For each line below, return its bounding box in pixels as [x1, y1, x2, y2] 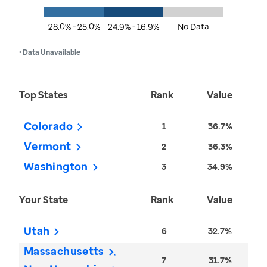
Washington [24, 159, 88, 174]
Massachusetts [24, 244, 104, 259]
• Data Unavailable [19, 47, 80, 58]
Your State [19, 193, 68, 207]
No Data [177, 21, 209, 33]
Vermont [24, 139, 72, 154]
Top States [19, 88, 68, 102]
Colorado [24, 119, 73, 133]
